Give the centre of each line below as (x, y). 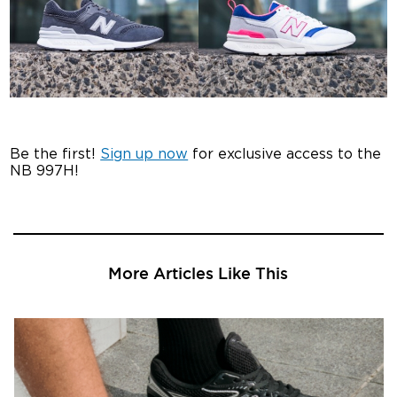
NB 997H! (45, 171)
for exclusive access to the (285, 154)
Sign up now (144, 154)
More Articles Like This (198, 273)
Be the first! (55, 154)
